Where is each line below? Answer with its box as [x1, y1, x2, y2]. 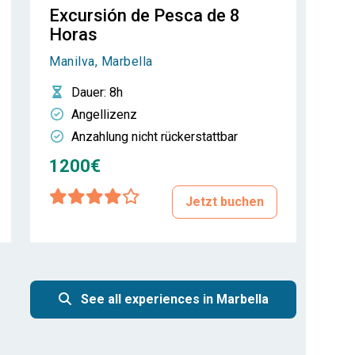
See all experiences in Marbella [77, 292, 269, 307]
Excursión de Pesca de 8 [49, 6, 240, 25]
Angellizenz [71, 107, 137, 122]
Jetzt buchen [185, 194, 264, 209]
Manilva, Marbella [49, 54, 153, 69]
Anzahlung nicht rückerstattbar [71, 129, 238, 144]
